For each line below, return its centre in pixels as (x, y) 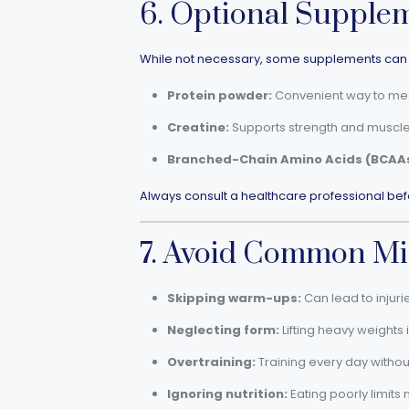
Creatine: (198, 127)
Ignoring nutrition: (227, 394)
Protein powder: (219, 95)
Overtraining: (211, 362)
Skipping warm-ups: (234, 298)
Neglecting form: (223, 330)
